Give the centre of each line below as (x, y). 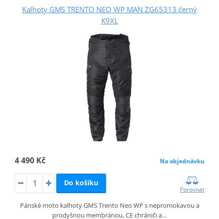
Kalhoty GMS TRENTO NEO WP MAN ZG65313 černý (109, 9)
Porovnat (192, 189)
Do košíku (81, 182)
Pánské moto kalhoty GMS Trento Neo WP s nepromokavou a (109, 205)
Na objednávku (182, 161)
